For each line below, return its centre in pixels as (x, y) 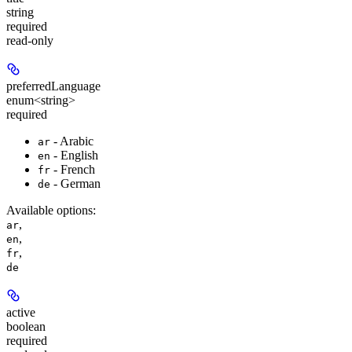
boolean (26, 326)
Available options (49, 210)
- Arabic (72, 141)
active (21, 312)
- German (75, 183)
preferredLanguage (53, 86)
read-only (30, 40)
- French (73, 169)
